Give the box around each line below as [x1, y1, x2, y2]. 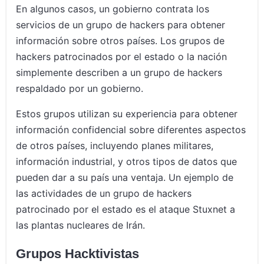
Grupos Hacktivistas [16, 246, 140, 262]
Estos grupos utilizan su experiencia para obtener [16, 108, 238, 120]
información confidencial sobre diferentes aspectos [16, 124, 246, 136]
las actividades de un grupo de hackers [16, 187, 192, 200]
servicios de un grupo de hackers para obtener [16, 19, 226, 31]
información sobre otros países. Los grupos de [16, 35, 225, 47]
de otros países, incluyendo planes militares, [16, 140, 214, 152]
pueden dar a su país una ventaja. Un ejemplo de [16, 171, 234, 184]
